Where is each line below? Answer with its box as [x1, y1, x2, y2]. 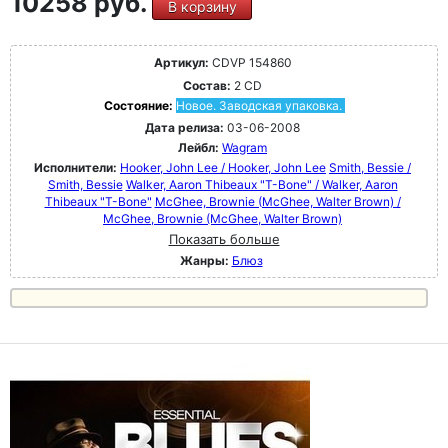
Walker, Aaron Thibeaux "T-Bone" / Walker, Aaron [125, 177, 398, 192]
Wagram [222, 140, 267, 155]
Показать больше [168, 231, 280, 247]
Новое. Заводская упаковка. [175, 98, 342, 113]
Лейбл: [178, 140, 219, 155]
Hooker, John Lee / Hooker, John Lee [120, 160, 326, 175]
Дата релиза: [145, 120, 224, 135]
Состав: [183, 78, 231, 93]
